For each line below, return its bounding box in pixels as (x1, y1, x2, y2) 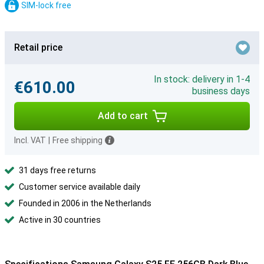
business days (192, 85, 250, 97)
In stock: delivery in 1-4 (154, 74, 250, 85)
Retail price (14, 42, 62, 53)
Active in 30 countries (19, 215, 101, 225)
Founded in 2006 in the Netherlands (19, 199, 151, 208)
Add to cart (97, 110, 148, 121)
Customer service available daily (19, 182, 140, 192)
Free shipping (52, 136, 103, 145)
